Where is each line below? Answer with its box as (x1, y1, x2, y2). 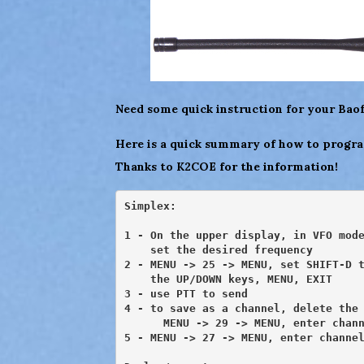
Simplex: (123, 199, 176, 212)
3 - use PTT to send (123, 287, 248, 300)
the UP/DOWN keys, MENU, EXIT (123, 272, 332, 285)
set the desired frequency (123, 243, 313, 256)
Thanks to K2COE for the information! (115, 159, 338, 174)
